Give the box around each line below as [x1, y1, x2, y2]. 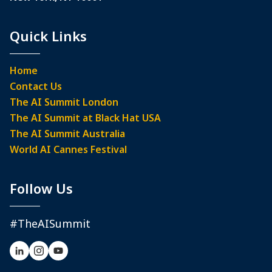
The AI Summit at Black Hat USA [10, 111, 161, 124]
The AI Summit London [10, 95, 118, 109]
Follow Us [10, 179, 73, 197]
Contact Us [10, 80, 62, 93]
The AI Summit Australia [10, 127, 125, 140]
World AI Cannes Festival [10, 143, 127, 156]
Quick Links [10, 27, 87, 45]
